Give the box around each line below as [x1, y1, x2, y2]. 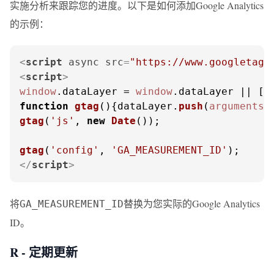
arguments [209, 100, 264, 112]
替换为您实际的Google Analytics [124, 197, 260, 210]
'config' [50, 144, 99, 156]
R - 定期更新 [10, 243, 78, 261]
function [20, 100, 68, 112]
